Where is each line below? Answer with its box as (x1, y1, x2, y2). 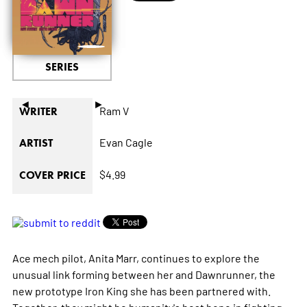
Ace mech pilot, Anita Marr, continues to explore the (12, 250, 260, 265)
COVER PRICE (19, 168, 86, 182)
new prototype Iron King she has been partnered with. (12, 283, 271, 297)
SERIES (45, 60, 79, 73)
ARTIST (19, 136, 53, 149)
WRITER (19, 104, 58, 118)
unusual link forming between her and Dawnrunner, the (12, 267, 275, 281)
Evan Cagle (99, 134, 153, 149)
